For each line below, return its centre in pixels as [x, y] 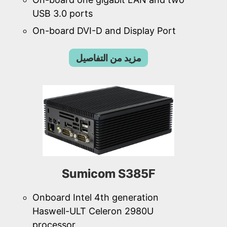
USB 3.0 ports [63, 14]
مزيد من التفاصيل [108, 58]
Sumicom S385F [108, 174]
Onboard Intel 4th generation [96, 198]
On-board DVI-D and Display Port [104, 31]
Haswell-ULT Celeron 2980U [93, 211]
